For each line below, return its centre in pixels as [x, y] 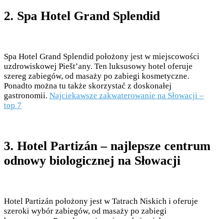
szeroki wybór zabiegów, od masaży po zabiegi [85, 211]
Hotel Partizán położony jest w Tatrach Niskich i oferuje [101, 201]
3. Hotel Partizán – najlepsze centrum [107, 146]
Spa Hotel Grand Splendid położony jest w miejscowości [102, 56]
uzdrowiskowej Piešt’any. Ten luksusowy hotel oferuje [98, 66]
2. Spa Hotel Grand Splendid [82, 16]
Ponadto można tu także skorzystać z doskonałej [88, 86]
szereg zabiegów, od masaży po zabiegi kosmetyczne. [97, 76]
